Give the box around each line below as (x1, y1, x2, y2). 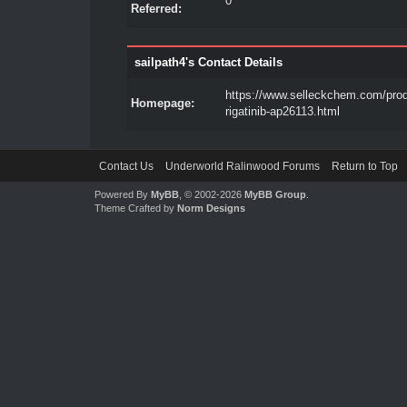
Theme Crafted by (94, 203, 177, 213)
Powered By (94, 189, 151, 200)
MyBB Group (243, 189, 306, 200)
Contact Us (98, 160, 154, 173)
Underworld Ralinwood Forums (164, 160, 320, 173)
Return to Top (331, 160, 398, 173)
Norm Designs (176, 203, 245, 213)
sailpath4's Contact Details (134, 55, 283, 69)
